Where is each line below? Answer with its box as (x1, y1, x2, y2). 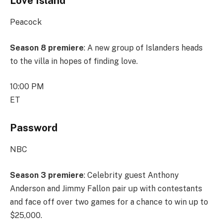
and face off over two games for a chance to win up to (10, 197, 208, 207)
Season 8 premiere (10, 43, 84, 53)
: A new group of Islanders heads (84, 43, 203, 53)
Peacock (10, 17, 42, 27)
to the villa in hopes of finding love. (10, 56, 138, 66)
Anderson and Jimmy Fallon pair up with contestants (10, 183, 202, 193)
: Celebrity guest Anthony (84, 170, 179, 180)
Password (10, 121, 57, 134)
